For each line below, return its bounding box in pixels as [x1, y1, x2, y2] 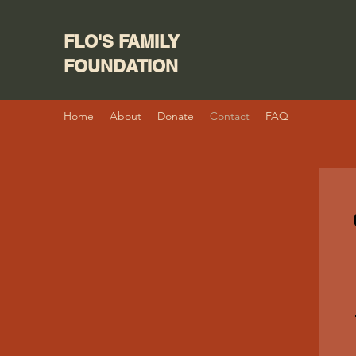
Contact [210, 109, 250, 123]
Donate [157, 109, 194, 123]
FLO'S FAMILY [64, 31, 180, 52]
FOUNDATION [64, 56, 178, 76]
